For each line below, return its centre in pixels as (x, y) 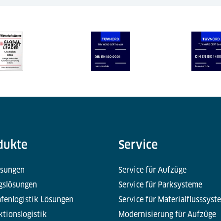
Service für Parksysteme (160, 185)
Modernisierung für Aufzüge (167, 215)
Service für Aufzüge (152, 170)
